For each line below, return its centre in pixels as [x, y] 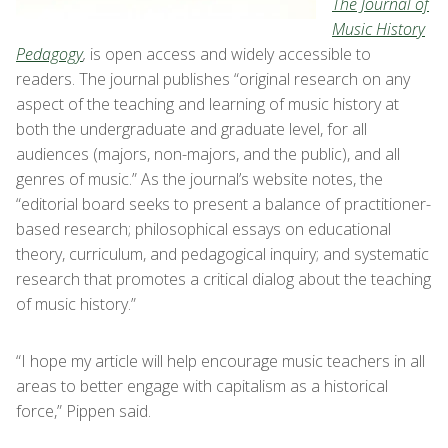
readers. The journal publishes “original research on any [213, 79]
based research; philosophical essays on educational [203, 229]
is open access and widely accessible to [228, 54]
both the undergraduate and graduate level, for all [191, 129]
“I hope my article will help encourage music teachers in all [220, 361]
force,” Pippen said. [83, 411]
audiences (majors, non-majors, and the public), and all [208, 154]
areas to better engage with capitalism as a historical [202, 386]
